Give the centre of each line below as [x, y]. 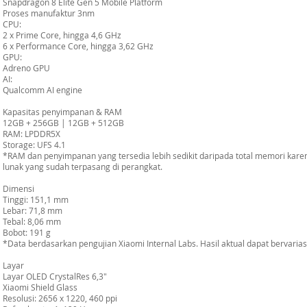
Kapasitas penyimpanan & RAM [62, 112]
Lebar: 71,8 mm [33, 210]
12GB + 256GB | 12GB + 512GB [63, 123]
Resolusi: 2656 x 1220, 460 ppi [60, 298]
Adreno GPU [26, 68]
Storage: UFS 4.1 [34, 145]
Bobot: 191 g [27, 232]
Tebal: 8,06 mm [32, 221]
